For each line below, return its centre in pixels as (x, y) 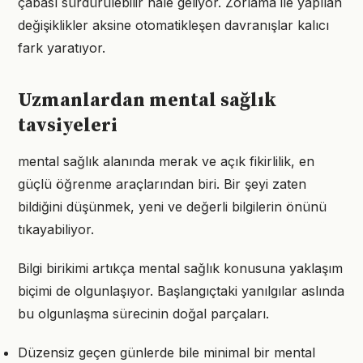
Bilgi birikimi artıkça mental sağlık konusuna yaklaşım (180, 268)
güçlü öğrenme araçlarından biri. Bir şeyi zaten (162, 184)
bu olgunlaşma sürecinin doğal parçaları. (143, 314)
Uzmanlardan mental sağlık (147, 100)
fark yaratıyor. (62, 48)
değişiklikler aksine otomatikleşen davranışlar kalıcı (173, 25)
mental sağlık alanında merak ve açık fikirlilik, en (166, 161)
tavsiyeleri (68, 126)
